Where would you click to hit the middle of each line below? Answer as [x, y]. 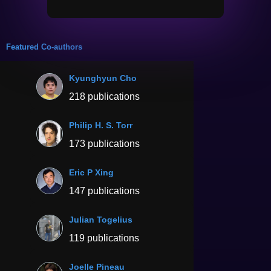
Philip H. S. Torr [101, 125]
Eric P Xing [91, 172]
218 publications [104, 96]
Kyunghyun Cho [103, 78]
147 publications [104, 191]
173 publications [104, 143]
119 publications [104, 238]
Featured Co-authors [44, 47]
